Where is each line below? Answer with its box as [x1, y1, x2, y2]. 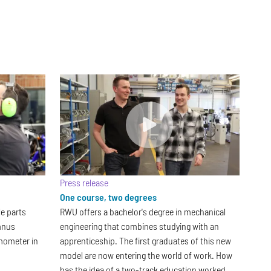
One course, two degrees [59, 191, 157, 203]
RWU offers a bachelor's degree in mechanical [59, 206, 226, 218]
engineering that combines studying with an [59, 220, 219, 232]
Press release [59, 177, 108, 189]
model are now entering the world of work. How [59, 249, 232, 261]
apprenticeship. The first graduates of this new [59, 235, 231, 247]
